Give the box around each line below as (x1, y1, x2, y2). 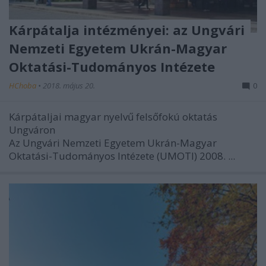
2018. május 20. (43, 80, 95, 91)
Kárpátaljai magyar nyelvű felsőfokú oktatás (9, 109, 217, 123)
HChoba (9, 80, 38, 91)
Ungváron (9, 122, 55, 137)
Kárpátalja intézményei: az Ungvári (9, 20, 245, 39)
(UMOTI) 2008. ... (157, 148, 235, 163)
